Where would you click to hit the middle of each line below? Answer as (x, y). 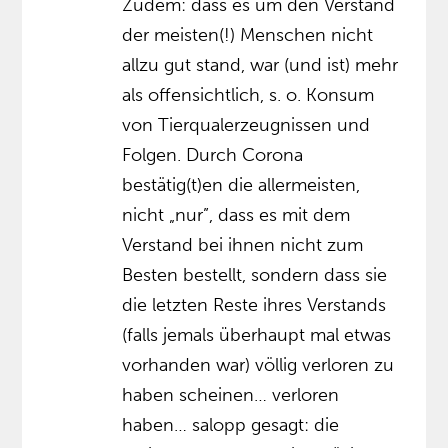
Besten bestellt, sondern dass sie (255, 274)
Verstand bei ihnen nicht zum (243, 244)
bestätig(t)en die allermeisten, (241, 184)
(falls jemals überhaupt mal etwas (257, 334)
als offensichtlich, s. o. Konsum (248, 94)
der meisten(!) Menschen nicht (248, 34)
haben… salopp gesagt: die (231, 424)
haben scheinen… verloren (231, 394)
